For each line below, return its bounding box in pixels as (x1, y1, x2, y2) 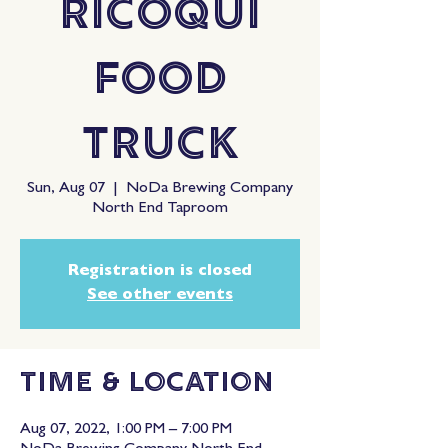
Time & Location (20, 365, 274, 403)
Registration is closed (68, 264, 252, 280)
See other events (87, 288, 233, 304)
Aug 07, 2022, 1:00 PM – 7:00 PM (20, 422, 232, 438)
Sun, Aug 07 (27, 181, 105, 197)
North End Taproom (92, 201, 228, 217)
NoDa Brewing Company (126, 181, 293, 197)
